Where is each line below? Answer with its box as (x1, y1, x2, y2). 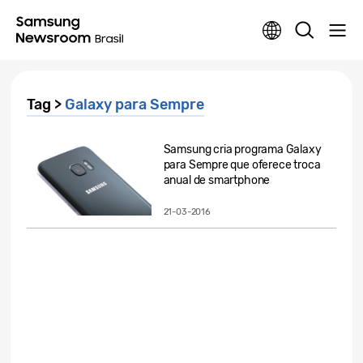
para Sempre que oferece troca (163, 158, 321, 172)
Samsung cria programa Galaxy (163, 143, 322, 156)
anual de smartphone (163, 173, 271, 187)
